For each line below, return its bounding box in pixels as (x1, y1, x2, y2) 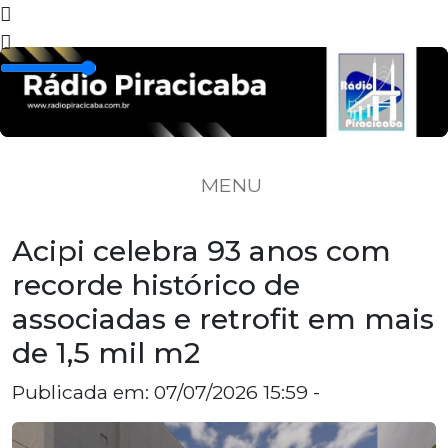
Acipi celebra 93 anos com (12, 232, 391, 268)
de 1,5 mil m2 (12, 334, 200, 370)
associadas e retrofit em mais (12, 300, 434, 336)
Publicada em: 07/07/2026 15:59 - (12, 379, 320, 404)
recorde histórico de (12, 266, 300, 302)
